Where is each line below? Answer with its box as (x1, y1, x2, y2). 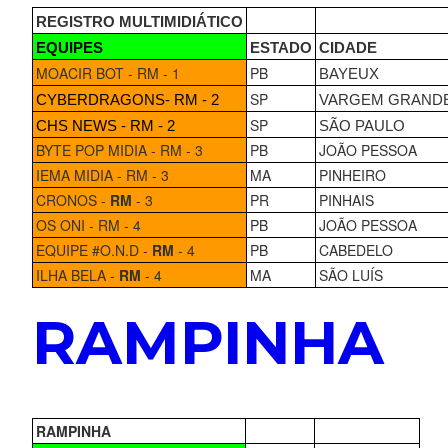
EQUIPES (35, 39, 103, 56)
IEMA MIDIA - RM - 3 (35, 164, 169, 185)
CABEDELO (318, 239, 393, 260)
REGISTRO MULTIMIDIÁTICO (35, 13, 243, 30)
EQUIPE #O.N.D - (35, 239, 152, 260)
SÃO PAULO (318, 117, 405, 134)
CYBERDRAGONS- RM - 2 (35, 91, 219, 108)
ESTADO (249, 39, 312, 56)
